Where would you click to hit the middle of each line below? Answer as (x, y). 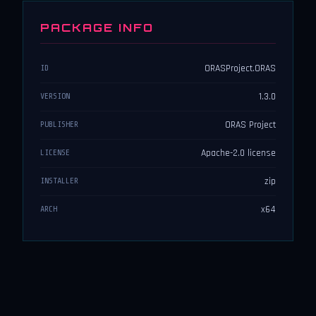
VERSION (55, 96)
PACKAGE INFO (97, 28)
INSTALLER (59, 181)
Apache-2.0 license (238, 153)
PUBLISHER (59, 124)
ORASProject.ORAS (240, 69)
